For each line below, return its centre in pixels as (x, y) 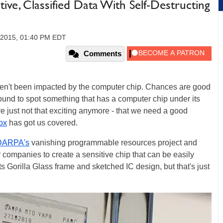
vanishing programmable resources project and (113, 143)
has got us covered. (42, 123)
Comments (103, 54)
